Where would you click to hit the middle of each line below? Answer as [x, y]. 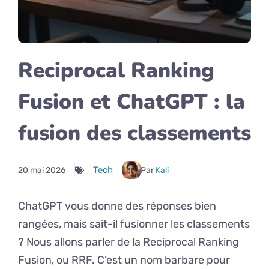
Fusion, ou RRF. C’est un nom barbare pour [124, 260]
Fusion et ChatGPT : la [131, 102]
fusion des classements [134, 133]
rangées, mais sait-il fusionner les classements [134, 224]
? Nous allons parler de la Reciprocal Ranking [128, 242]
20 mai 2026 [42, 170]
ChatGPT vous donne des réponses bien [117, 206]
